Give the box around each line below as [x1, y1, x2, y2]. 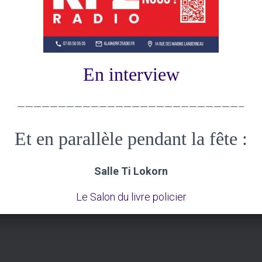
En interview [82, 64, 180, 85]
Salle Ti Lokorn [94, 165, 168, 177]
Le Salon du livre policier [75, 191, 187, 203]
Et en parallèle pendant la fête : [15, 128, 247, 149]
